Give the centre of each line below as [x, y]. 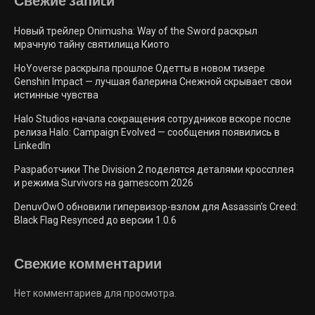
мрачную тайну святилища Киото [92, 45]
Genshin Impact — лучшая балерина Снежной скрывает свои [153, 82]
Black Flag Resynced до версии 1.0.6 [95, 220]
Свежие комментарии [88, 265]
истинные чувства [56, 95]
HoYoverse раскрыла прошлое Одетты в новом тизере [140, 69]
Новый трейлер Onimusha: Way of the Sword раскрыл [136, 31]
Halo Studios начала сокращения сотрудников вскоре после [153, 119]
